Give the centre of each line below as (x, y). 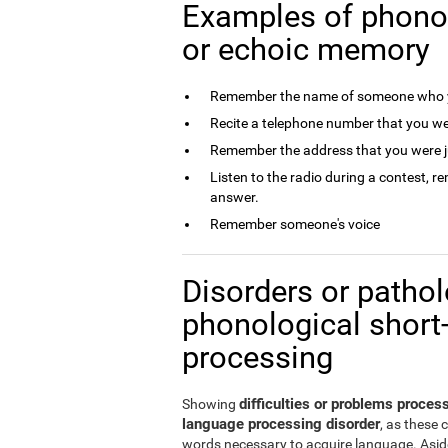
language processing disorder (281, 424)
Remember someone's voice (295, 224)
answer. (234, 197)
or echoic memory (306, 49)
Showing (210, 404)
